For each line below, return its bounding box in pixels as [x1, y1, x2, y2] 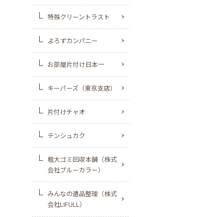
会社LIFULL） [47, 200, 86, 209]
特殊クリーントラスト [47, 12, 110, 21]
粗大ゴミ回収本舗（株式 [47, 155, 117, 164]
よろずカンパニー [47, 36, 98, 45]
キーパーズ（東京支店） [47, 83, 116, 93]
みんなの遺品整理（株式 [47, 189, 117, 198]
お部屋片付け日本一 [47, 60, 104, 69]
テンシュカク [47, 131, 85, 140]
